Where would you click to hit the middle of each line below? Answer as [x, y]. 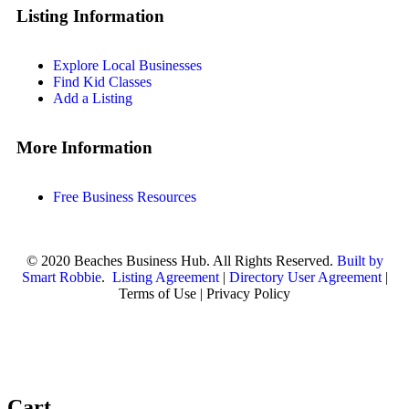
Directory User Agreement [305, 278]
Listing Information [90, 16]
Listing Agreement [165, 278]
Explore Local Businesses [127, 66]
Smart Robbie [61, 278]
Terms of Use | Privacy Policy [204, 294]
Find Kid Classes [102, 82]
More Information [84, 148]
